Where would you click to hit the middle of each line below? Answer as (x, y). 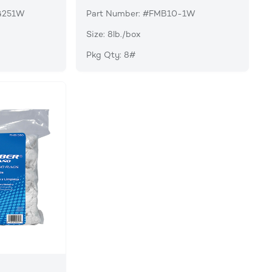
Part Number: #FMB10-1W (141, 13)
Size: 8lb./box (113, 34)
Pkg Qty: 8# (110, 55)
